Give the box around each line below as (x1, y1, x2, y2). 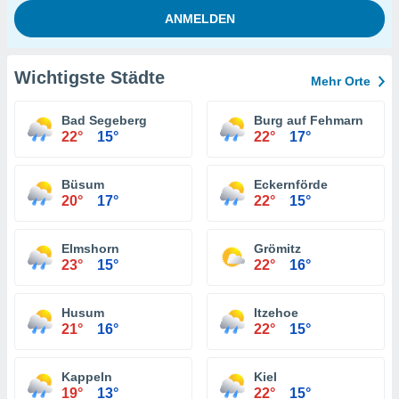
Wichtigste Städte (14, 68, 165, 87)
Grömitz (254, 241, 301, 256)
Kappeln (61, 370, 112, 384)
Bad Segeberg (61, 113, 147, 127)
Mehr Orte (311, 74, 370, 88)
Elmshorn (61, 241, 119, 256)
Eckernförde (254, 177, 328, 191)
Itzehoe (254, 305, 298, 320)
